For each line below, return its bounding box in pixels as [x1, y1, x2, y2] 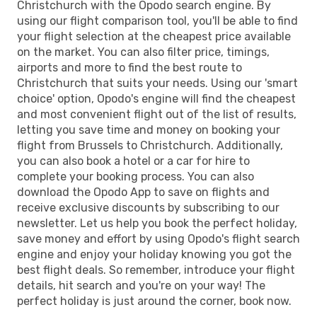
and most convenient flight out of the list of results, [17, 107, 296, 121]
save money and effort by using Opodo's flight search [17, 231, 300, 246]
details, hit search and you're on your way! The [17, 278, 265, 292]
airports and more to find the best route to [17, 60, 242, 74]
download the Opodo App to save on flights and [17, 185, 270, 199]
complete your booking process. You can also [17, 169, 254, 183]
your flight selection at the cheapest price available [17, 29, 291, 43]
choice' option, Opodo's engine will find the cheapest [17, 91, 296, 105]
